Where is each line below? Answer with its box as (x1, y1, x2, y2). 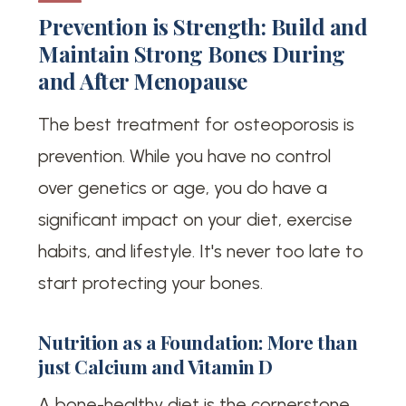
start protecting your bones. (38, 272, 264, 295)
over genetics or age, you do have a (38, 177, 328, 199)
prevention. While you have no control (38, 145, 332, 168)
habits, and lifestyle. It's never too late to (38, 240, 364, 263)
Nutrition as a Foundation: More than (38, 329, 358, 355)
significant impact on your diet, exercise (38, 208, 353, 231)
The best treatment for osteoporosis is (38, 113, 355, 136)
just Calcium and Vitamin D (38, 353, 273, 380)
